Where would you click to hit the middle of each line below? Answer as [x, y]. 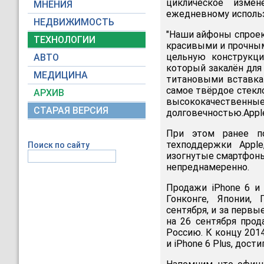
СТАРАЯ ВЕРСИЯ [71, 110]
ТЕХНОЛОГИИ [65, 40]
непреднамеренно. [208, 167]
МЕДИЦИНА [61, 75]
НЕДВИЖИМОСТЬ [74, 22]
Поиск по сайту [59, 145]
